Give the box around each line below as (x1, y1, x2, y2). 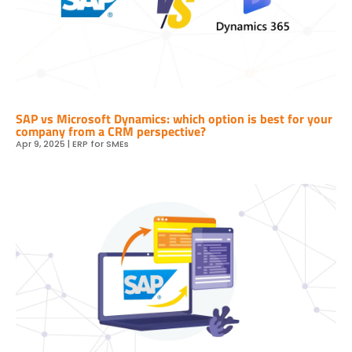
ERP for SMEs (72, 137, 129, 150)
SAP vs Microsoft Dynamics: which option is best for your (16, 108, 332, 128)
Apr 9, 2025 (16, 137, 65, 150)
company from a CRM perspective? (16, 121, 206, 141)
